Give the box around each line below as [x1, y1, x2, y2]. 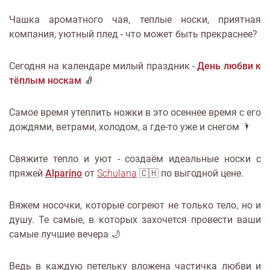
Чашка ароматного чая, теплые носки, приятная [9, 14, 261, 25]
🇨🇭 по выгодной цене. [137, 168, 243, 179]
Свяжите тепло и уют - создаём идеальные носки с [9, 153, 261, 165]
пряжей [9, 168, 45, 179]
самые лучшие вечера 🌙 [9, 228, 121, 240]
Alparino [45, 168, 82, 179]
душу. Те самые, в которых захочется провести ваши [9, 214, 261, 225]
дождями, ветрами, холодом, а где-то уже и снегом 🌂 [9, 121, 251, 133]
